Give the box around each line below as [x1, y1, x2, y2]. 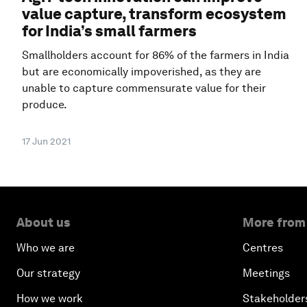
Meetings [243, 267, 290, 280]
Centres [243, 241, 283, 255]
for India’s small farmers [22, 22, 197, 40]
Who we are [16, 241, 75, 255]
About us [16, 215, 70, 230]
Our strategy [16, 267, 80, 280]
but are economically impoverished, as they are [22, 65, 261, 79]
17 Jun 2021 [22, 136, 71, 147]
